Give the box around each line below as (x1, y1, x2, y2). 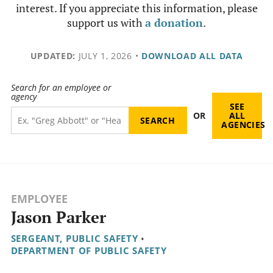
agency (10, 91, 37, 103)
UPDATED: (30, 50, 76, 62)
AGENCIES (221, 119, 266, 131)
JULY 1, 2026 (75, 50, 132, 62)
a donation (145, 15, 203, 30)
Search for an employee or (10, 82, 112, 94)
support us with (67, 15, 145, 30)
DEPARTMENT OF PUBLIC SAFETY (10, 244, 167, 257)
